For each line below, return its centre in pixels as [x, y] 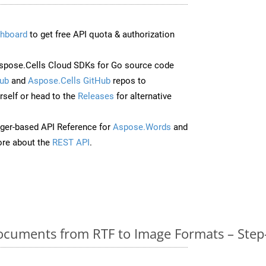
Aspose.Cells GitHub [69, 80]
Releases [96, 96]
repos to [128, 80]
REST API [71, 142]
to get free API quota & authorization [101, 34]
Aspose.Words [142, 127]
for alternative [143, 96]
